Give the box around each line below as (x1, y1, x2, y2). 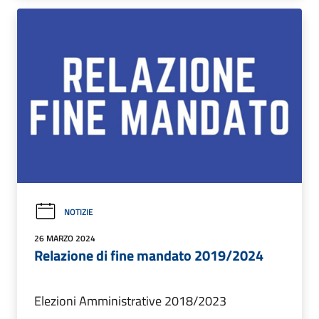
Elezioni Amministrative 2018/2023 (34, 291, 226, 311)
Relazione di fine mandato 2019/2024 (34, 244, 263, 267)
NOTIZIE (64, 204, 93, 219)
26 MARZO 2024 (34, 231, 95, 246)
